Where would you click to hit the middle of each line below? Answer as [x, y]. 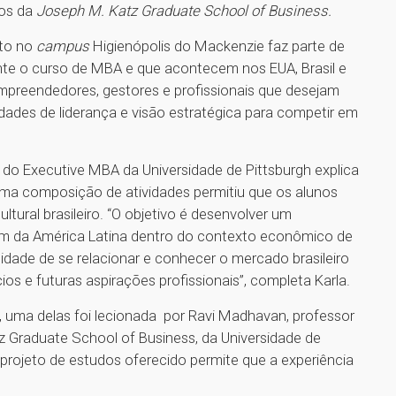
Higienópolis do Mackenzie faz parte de [217, 46]
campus [63, 46]
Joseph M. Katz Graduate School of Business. [184, 11]
